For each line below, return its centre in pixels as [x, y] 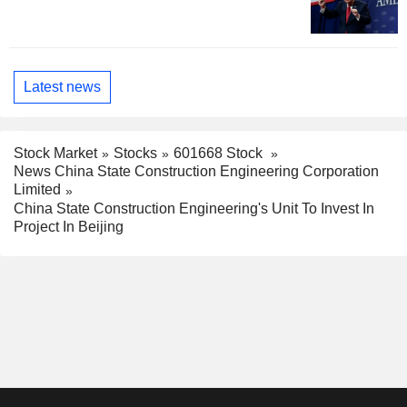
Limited [37, 190]
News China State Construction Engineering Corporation [196, 172]
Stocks [135, 153]
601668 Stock [220, 153]
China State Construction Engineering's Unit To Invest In [194, 209]
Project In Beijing [69, 227]
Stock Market [55, 153]
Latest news [62, 87]
